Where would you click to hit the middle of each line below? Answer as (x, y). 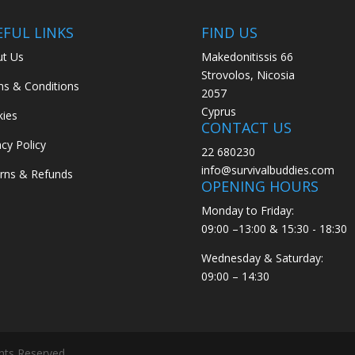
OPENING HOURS (260, 187)
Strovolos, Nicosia (248, 75)
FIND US (229, 33)
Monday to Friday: (247, 211)
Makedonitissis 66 (247, 57)
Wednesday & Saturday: (262, 258)
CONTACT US (246, 128)
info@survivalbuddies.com (267, 170)
